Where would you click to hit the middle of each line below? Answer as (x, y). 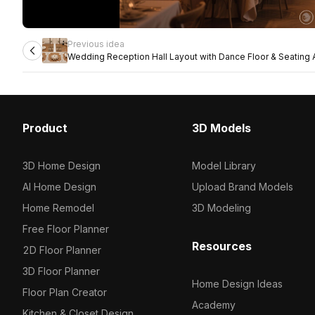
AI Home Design (59, 187)
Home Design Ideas (237, 284)
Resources (221, 246)
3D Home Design (62, 166)
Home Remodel (58, 208)
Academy (213, 305)
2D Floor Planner (62, 250)
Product (45, 128)
